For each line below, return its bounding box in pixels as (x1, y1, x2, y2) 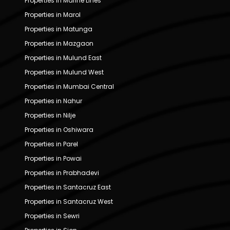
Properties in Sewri (25, 211, 80, 220)
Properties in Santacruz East (25, 182, 111, 191)
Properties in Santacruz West (25, 197, 113, 206)
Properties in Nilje (25, 110, 75, 120)
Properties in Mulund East (25, 53, 102, 62)
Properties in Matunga (25, 24, 92, 33)
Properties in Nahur (25, 96, 82, 105)
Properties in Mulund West (25, 67, 104, 76)
